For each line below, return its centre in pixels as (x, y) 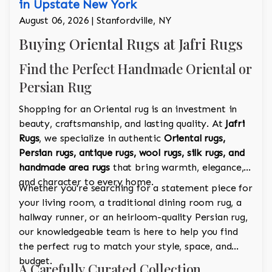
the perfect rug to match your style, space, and (125, 246)
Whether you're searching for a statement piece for (136, 188)
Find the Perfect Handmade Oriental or (136, 69)
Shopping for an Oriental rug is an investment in (128, 109)
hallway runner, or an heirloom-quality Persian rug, (133, 217)
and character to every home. (86, 182)
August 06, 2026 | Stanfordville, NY (95, 21)
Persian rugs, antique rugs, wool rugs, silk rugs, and (132, 153)
